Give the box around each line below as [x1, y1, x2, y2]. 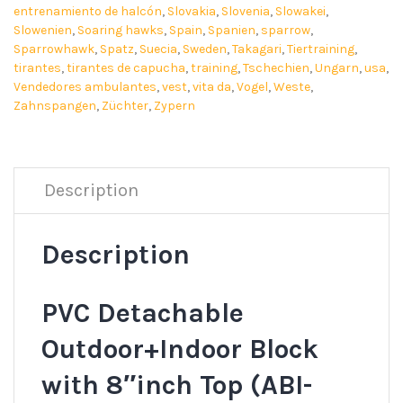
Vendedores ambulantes [13, 79, 157, 95]
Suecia [139, 41, 177, 58]
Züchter [102, 98, 148, 114]
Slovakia [167, 4, 216, 20]
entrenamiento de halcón [13, 4, 162, 20]
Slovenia [221, 4, 270, 20]
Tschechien [243, 60, 309, 76]
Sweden [183, 41, 227, 58]
